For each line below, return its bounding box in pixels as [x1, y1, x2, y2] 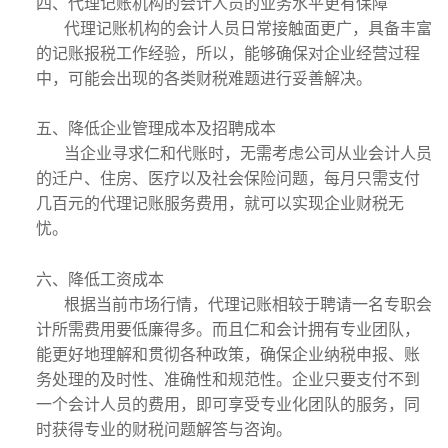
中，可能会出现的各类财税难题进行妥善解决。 [36, 70, 372, 87]
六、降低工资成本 [36, 271, 164, 288]
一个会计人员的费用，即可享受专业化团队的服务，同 [36, 396, 420, 413]
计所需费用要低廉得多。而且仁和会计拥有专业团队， [36, 321, 420, 338]
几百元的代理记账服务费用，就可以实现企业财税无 [36, 195, 404, 212]
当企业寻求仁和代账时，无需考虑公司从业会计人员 [64, 145, 432, 162]
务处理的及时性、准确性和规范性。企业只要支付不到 [36, 371, 420, 388]
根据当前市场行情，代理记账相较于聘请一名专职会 [64, 296, 432, 313]
